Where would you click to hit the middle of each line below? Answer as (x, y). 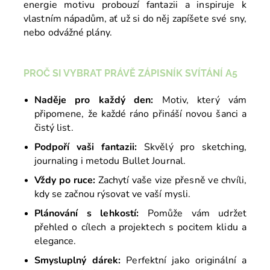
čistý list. (54, 128)
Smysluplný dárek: (77, 261)
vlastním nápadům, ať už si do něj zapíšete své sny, (135, 19)
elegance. (55, 241)
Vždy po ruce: (65, 181)
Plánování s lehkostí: (86, 214)
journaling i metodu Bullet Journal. (110, 161)
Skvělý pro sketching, (192, 147)
